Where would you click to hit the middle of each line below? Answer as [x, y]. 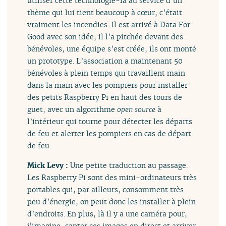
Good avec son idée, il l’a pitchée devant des [105, 37]
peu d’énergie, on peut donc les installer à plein [112, 201]
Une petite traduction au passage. [129, 165]
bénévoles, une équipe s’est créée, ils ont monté [112, 49]
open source [136, 109]
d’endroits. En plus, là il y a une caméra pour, [107, 213]
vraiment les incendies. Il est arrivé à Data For [109, 25]
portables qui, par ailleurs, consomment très [106, 189]
